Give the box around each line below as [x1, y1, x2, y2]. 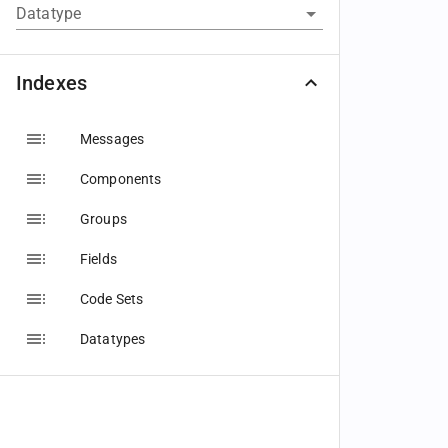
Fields [80, 251, 117, 267]
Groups [80, 211, 127, 227]
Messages [80, 131, 145, 147]
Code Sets [80, 291, 144, 307]
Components [80, 171, 162, 187]
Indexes [16, 71, 88, 95]
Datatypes [80, 331, 146, 347]
